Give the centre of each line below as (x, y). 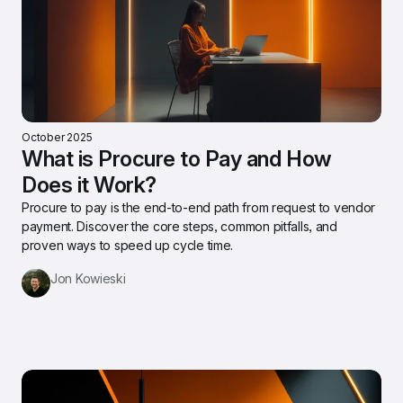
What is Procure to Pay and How (177, 158)
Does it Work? (89, 184)
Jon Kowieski (88, 278)
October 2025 (58, 137)
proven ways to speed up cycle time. (128, 245)
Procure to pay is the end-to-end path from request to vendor (199, 207)
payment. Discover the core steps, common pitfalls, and (179, 226)
